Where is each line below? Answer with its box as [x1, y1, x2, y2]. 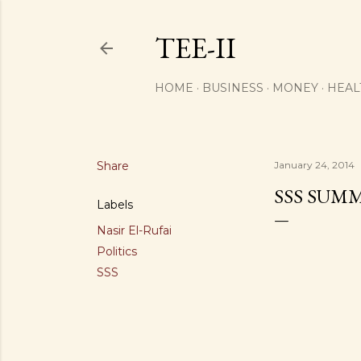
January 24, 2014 [274, 159, 355, 171]
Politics [97, 244, 137, 259]
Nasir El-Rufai [97, 223, 172, 238]
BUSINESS [202, 81, 263, 95]
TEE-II [155, 29, 236, 67]
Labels [97, 197, 133, 212]
